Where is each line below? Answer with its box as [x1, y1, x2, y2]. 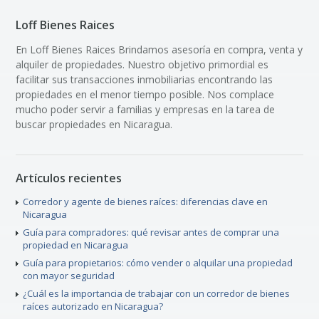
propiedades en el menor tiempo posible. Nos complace [16, 88, 275, 102]
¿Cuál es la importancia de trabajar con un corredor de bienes [23, 287, 291, 300]
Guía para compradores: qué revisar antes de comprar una [23, 226, 280, 239]
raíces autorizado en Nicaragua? [23, 300, 164, 313]
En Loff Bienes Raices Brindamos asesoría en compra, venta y [16, 43, 303, 57]
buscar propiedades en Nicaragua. [16, 117, 173, 132]
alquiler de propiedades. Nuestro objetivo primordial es [16, 58, 269, 72]
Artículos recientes [16, 170, 122, 187]
